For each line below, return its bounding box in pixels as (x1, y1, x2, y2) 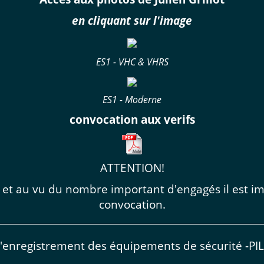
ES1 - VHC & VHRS (95, 55, 169, 68)
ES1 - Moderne (103, 93, 161, 106)
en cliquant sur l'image (72, 12, 192, 28)
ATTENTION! (100, 160, 164, 175)
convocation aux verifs (69, 111, 195, 127)
